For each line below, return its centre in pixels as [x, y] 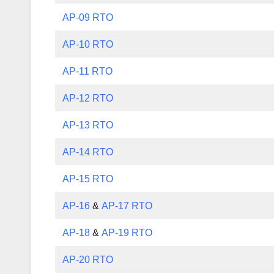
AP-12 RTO [88, 98]
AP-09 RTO [88, 17]
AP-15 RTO [88, 179]
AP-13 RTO [88, 125]
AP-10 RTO [88, 44]
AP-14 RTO [88, 152]
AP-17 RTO [127, 206]
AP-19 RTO [127, 232]
